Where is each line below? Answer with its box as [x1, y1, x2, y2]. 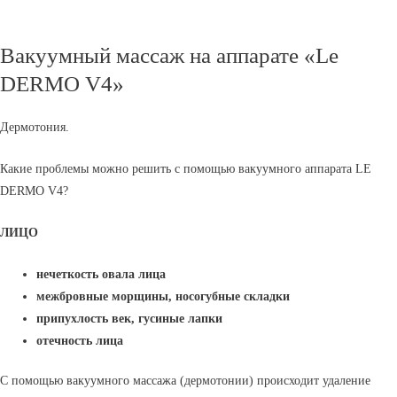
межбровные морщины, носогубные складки [36, 289, 291, 303]
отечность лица [36, 333, 124, 347]
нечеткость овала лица [36, 267, 167, 281]
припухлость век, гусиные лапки [36, 311, 223, 325]
